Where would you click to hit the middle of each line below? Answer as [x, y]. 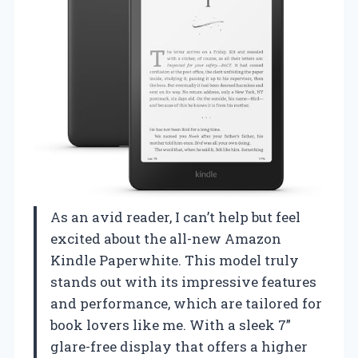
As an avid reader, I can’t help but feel [175, 217]
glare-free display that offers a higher [179, 347]
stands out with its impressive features [183, 282]
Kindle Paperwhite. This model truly [175, 261]
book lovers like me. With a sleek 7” [171, 325]
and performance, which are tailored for [186, 304]
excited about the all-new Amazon [166, 239]
